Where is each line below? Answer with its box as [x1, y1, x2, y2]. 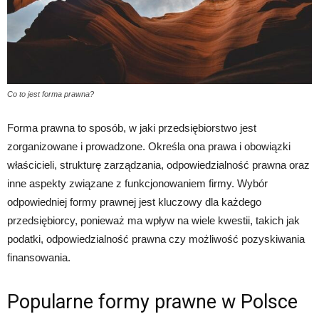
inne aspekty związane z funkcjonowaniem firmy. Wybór [7, 177, 268, 190]
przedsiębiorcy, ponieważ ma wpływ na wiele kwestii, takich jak [7, 214, 300, 227]
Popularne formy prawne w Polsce [7, 291, 298, 314]
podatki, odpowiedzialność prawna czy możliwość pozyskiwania [7, 233, 305, 246]
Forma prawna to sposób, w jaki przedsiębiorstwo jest [7, 122, 256, 135]
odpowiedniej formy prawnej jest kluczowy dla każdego [7, 196, 261, 209]
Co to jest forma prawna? [7, 90, 94, 99]
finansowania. [7, 251, 70, 264]
